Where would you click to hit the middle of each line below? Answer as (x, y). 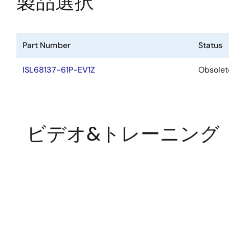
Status (210, 45)
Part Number (47, 45)
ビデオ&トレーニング (123, 134)
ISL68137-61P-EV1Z (59, 70)
